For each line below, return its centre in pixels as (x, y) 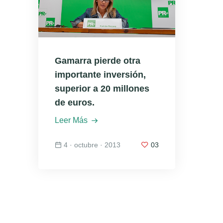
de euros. (75, 103)
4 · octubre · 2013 (92, 145)
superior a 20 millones (102, 89)
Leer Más (71, 120)
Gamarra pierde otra (98, 61)
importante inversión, (100, 75)
